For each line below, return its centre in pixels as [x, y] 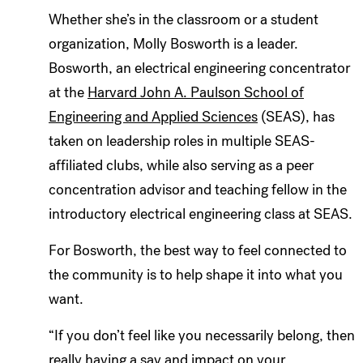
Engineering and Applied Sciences [153, 116]
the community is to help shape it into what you [196, 274]
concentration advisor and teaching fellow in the [198, 189]
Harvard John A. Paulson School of [196, 92]
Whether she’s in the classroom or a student [184, 19]
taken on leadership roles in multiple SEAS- [182, 141]
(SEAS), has [296, 116]
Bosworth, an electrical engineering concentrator [199, 68]
